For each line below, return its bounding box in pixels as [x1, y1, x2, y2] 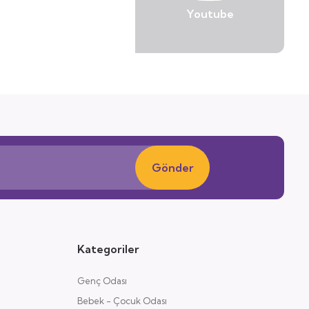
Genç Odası [77, 275, 127, 286]
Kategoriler [77, 242, 139, 256]
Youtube [186, 7, 234, 21]
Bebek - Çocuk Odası [77, 295, 167, 306]
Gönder [151, 161, 194, 175]
